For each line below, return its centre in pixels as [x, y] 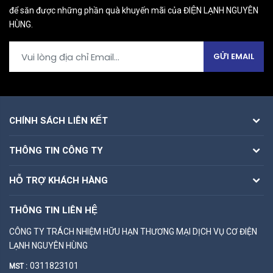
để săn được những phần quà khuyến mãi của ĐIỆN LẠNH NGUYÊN [134, 10]
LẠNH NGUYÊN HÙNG [48, 246]
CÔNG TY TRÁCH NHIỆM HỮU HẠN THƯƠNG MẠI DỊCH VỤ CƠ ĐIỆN [133, 232]
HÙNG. [21, 24]
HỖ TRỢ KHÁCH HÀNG [58, 180]
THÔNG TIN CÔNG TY [56, 151]
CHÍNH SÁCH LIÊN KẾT [58, 121]
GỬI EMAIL [234, 56]
